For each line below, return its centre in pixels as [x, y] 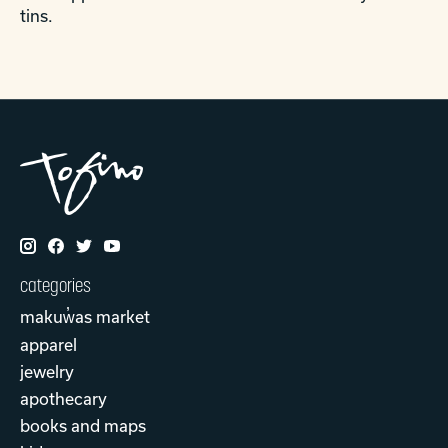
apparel [48, 344]
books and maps [83, 425]
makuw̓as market [85, 316]
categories [55, 285]
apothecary [63, 398]
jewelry [47, 371]
